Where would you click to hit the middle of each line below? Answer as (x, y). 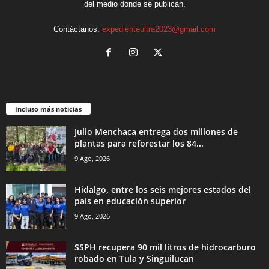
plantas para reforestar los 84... (139, 143)
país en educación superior (130, 201)
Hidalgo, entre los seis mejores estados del (163, 189)
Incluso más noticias (48, 109)
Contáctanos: (78, 29)
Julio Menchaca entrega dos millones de (156, 132)
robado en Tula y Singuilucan (134, 258)
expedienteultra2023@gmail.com (159, 29)
